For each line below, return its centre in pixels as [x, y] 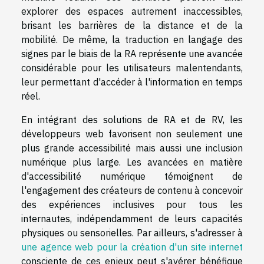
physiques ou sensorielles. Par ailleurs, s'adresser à [132, 233]
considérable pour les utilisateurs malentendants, [132, 68]
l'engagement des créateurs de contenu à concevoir [132, 191]
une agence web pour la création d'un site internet [132, 247]
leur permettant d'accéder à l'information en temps [132, 82]
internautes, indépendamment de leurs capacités [132, 219]
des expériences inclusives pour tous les [132, 205]
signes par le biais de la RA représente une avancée [132, 54]
